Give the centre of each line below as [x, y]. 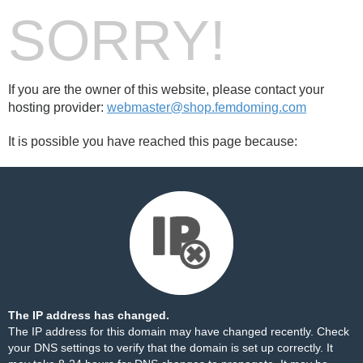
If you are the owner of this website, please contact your [166, 90]
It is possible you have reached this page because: [153, 141]
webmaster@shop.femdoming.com [207, 107]
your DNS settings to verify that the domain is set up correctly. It [171, 348]
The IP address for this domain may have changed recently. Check [179, 331]
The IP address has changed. [89, 315]
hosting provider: [58, 107]
